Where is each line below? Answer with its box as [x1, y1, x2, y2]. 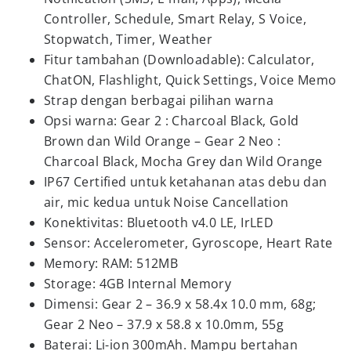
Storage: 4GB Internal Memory [44, 275, 232, 292]
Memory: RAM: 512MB [44, 255, 179, 272]
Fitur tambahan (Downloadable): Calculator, [44, 51, 315, 68]
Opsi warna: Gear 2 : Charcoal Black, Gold [44, 112, 299, 129]
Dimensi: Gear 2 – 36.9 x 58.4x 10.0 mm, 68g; [44, 295, 317, 313]
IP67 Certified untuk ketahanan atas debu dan [44, 173, 327, 190]
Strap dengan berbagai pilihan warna [44, 92, 273, 109]
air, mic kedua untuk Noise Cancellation [44, 194, 289, 211]
